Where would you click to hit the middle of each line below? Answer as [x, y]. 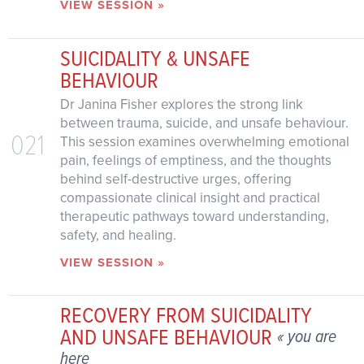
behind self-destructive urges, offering [175, 179]
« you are [306, 337]
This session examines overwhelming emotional [204, 141]
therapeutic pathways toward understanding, [194, 216]
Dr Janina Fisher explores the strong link [181, 104]
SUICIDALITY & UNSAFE [155, 57]
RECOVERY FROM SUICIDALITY [186, 315]
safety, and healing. [118, 235]
